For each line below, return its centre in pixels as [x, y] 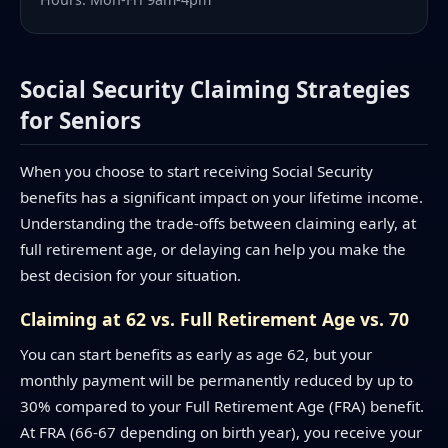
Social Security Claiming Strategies [215, 90]
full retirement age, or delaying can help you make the [213, 249]
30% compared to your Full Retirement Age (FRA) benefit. [222, 405]
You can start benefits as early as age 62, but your [196, 353]
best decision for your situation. [130, 275]
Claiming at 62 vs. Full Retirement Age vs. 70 [214, 319]
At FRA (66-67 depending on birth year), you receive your [221, 431]
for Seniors [80, 121]
